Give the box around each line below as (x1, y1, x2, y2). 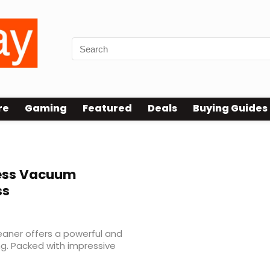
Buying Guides (193, 101, 268, 116)
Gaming (25, 101, 67, 116)
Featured (83, 101, 132, 116)
